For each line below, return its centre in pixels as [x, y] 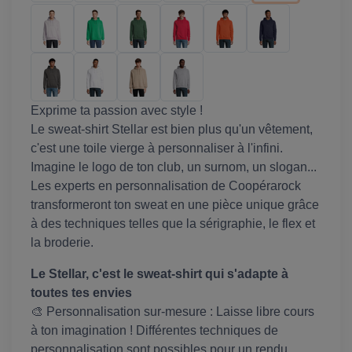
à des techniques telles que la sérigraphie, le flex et [173, 224]
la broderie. [62, 243]
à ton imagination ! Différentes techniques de [154, 331]
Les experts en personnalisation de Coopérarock [166, 186]
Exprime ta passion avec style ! [117, 111]
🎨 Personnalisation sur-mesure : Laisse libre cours [172, 312]
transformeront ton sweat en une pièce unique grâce [175, 205]
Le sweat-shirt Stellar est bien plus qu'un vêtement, [172, 130]
